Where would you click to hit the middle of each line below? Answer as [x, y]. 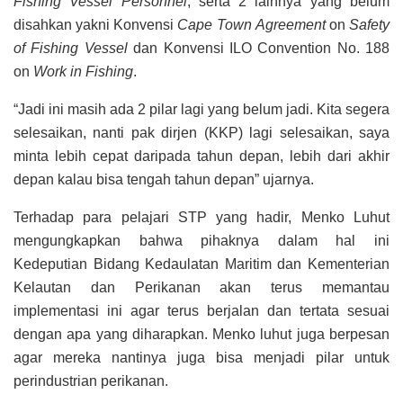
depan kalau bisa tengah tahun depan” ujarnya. [164, 180]
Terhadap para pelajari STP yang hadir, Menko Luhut [201, 218]
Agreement [290, 25]
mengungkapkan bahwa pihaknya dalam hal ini [201, 241]
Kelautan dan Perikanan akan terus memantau [201, 288]
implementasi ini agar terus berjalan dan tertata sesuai [201, 311]
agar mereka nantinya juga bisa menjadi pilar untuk [201, 358]
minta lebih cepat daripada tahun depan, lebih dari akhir [201, 157]
